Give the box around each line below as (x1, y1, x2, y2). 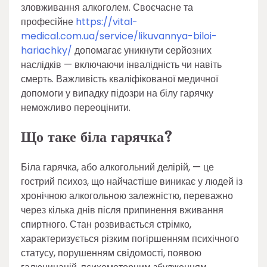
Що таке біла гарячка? (21, 126, 173, 148)
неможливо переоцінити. (21, 101, 131, 114)
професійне (21, 15, 76, 29)
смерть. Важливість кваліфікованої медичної (21, 72, 218, 86)
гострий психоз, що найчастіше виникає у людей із (21, 174, 243, 188)
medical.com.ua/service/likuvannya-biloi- (21, 29, 217, 43)
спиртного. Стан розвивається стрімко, (21, 217, 191, 231)
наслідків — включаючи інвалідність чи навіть (21, 58, 222, 72)
